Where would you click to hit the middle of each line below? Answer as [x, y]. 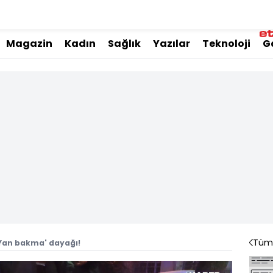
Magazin [29, 44]
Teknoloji [226, 44]
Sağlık [124, 44]
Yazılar [172, 44]
